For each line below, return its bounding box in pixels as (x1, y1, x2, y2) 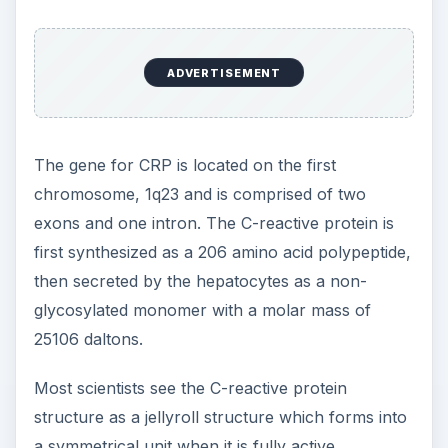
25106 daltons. (33, 328, 143, 349)
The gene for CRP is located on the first (33, 154, 336, 175)
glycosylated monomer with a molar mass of (33, 299, 371, 320)
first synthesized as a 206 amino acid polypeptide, (33, 241, 411, 262)
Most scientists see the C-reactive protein (33, 377, 347, 398)
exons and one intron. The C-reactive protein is (33, 212, 394, 233)
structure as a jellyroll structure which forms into (33, 406, 407, 427)
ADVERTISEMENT (166, 65, 282, 80)
